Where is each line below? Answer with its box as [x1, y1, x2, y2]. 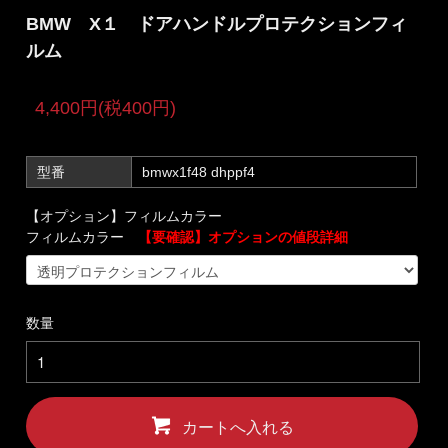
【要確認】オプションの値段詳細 [138, 229, 349, 246]
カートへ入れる [182, 415, 295, 439]
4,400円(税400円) [35, 98, 177, 119]
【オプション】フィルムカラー [26, 208, 223, 225]
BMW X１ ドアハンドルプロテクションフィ [26, 13, 408, 34]
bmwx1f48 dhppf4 [142, 164, 256, 181]
